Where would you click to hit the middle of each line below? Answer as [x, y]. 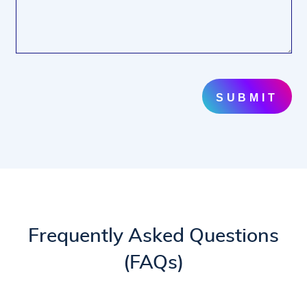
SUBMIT [247, 97]
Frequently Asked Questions [153, 236]
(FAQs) [153, 263]
